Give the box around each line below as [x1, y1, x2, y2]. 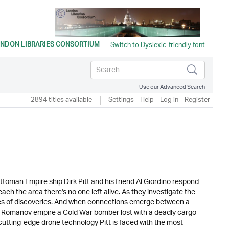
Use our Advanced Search [139, 81, 205, 94]
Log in [160, 93, 178, 107]
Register [185, 93, 210, 107]
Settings [108, 93, 134, 107]
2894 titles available [31, 93, 92, 107]
